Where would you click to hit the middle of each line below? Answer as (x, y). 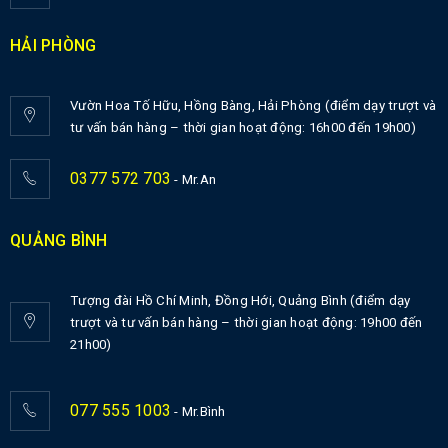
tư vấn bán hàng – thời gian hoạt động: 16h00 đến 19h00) (243, 127)
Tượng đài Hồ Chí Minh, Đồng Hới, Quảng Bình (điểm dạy (240, 300)
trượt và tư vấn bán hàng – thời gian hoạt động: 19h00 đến (246, 322)
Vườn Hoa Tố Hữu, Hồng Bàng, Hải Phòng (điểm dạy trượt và (253, 105)
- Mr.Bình (198, 411)
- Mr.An (193, 179)
